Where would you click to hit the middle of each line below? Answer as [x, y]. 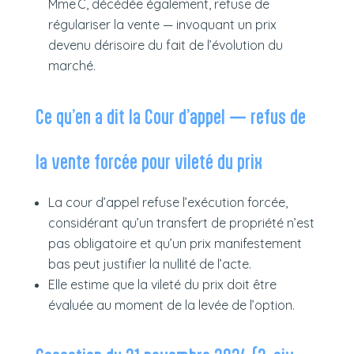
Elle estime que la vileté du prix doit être [162, 284]
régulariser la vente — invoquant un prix [162, 24]
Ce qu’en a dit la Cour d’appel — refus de [170, 116]
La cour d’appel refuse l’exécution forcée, [168, 202]
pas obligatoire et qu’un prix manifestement [175, 243]
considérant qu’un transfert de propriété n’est [181, 222]
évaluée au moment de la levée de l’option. [171, 305]
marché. [72, 65]
